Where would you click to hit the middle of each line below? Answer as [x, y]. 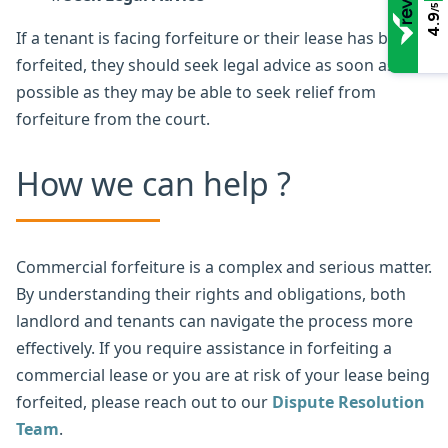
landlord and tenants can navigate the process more [214, 320]
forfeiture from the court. [113, 118]
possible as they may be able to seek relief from [196, 91]
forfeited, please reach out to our [142, 401]
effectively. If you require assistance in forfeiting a [204, 347]
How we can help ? [153, 183]
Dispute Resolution [348, 401]
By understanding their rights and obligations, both [211, 293]
